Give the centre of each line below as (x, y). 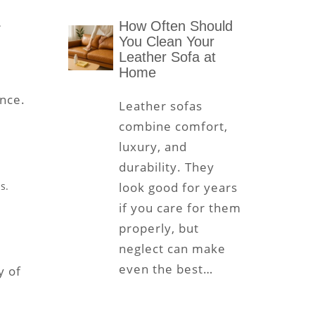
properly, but (159, 229)
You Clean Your (166, 42)
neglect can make (172, 249)
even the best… (166, 269)
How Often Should (175, 26)
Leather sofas (160, 106)
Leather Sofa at (167, 57)
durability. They (166, 167)
